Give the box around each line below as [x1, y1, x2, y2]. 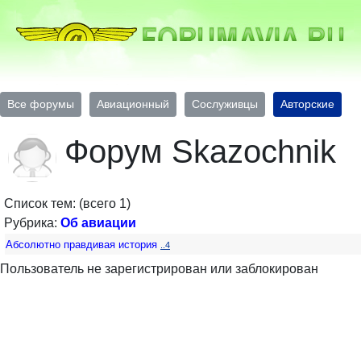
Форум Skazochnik [64, 134, 336, 169]
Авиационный [97, 98, 169, 110]
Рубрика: [4, 216, 60, 230]
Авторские [280, 98, 334, 110]
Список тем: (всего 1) [4, 197, 131, 210]
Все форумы [7, 98, 74, 110]
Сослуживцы [192, 98, 258, 110]
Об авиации [60, 216, 136, 230]
